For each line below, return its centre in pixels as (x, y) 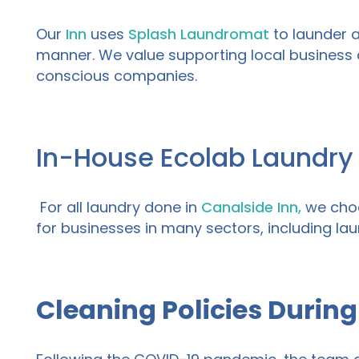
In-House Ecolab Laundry (195, 158)
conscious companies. (119, 76)
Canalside (237, 208)
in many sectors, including (240, 228)
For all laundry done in (119, 208)
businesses (103, 228)
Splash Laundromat (199, 34)
